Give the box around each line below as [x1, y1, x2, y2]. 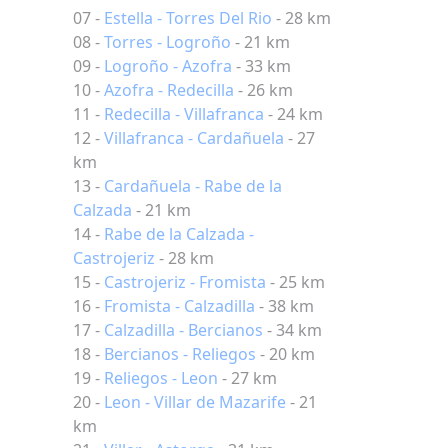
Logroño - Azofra [104, 55, 232, 77]
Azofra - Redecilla [104, 79, 234, 101]
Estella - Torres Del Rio [104, 7, 272, 29]
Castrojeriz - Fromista [104, 271, 266, 293]
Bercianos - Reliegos [104, 343, 256, 365]
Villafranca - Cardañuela [104, 127, 284, 149]
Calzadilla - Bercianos [104, 319, 263, 341]
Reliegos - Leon [104, 367, 218, 389]
